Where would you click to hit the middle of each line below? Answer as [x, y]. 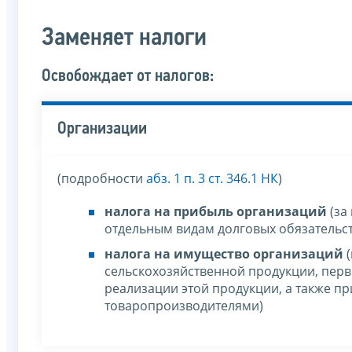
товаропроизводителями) [184, 306]
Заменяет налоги [124, 39]
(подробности [102, 179]
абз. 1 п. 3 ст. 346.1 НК [212, 179]
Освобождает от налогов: [128, 77]
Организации [102, 130]
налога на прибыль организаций [216, 212]
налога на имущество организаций [224, 254]
